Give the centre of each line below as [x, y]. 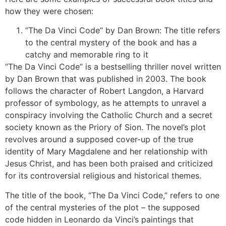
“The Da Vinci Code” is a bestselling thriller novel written [113, 67]
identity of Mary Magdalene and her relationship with [106, 152]
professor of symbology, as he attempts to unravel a [106, 103]
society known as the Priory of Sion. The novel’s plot [105, 127]
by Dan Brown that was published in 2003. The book [106, 79]
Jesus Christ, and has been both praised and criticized [109, 164]
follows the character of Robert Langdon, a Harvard [104, 91]
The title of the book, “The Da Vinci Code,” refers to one [112, 195]
